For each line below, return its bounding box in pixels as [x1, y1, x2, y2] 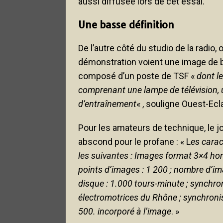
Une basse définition [78, 18, 174, 31]
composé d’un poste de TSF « [78, 70, 197, 81]
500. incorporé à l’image [78, 206, 171, 217]
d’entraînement [78, 98, 136, 109]
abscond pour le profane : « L [78, 136, 191, 147]
